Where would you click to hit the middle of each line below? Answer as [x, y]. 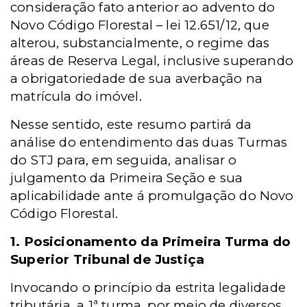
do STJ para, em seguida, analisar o [124, 160]
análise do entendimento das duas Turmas [149, 142]
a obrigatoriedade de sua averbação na [136, 78]
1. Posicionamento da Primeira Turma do [151, 242]
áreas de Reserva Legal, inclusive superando [152, 61]
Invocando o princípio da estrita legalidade [148, 287]
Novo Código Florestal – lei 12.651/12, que [140, 25]
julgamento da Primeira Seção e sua [127, 178]
